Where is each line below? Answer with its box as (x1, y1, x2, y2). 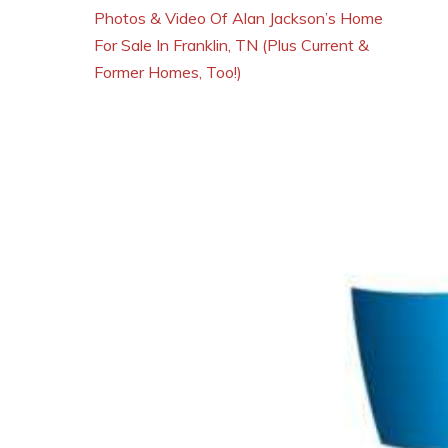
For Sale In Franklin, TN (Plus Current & (94, 34, 369, 55)
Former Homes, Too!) (94, 61, 242, 82)
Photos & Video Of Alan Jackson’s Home (94, 7, 383, 28)
